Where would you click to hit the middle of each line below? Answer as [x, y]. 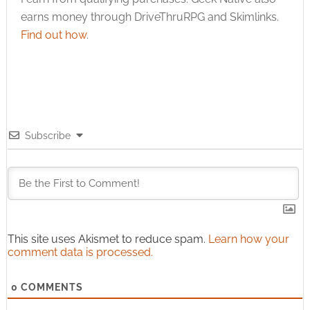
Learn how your [248, 239]
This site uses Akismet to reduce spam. [108, 239]
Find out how [53, 35]
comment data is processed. [80, 253]
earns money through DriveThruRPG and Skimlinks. [149, 17]
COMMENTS [50, 288]
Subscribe [47, 136]
